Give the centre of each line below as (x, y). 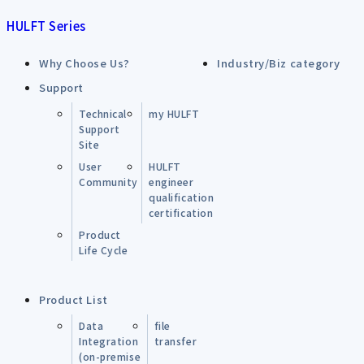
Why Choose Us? (84, 63)
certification (181, 212)
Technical (103, 113)
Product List (74, 299)
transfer (175, 341)
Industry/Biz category (279, 63)
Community (109, 182)
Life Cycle (104, 250)
